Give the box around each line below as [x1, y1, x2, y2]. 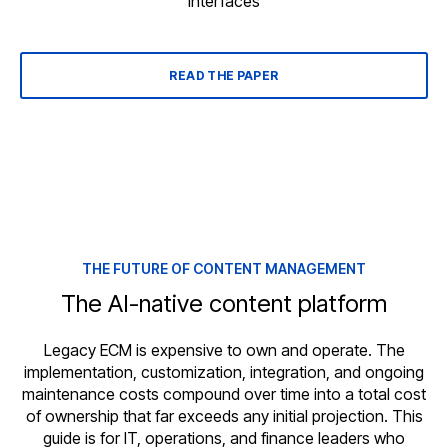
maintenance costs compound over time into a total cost [22, 384, 426, 405]
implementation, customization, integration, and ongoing [24, 362, 424, 383]
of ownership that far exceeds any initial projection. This [25, 406, 423, 427]
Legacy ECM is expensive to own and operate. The [43, 340, 405, 361]
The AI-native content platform [61, 289, 387, 319]
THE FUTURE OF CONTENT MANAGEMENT [82, 260, 366, 278]
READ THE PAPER [169, 68, 279, 84]
